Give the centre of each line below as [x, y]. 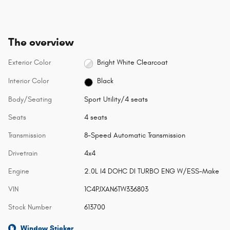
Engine [19, 171]
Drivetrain [23, 154]
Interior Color [28, 81]
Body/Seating [30, 100]
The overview [41, 42]
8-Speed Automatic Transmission [135, 136]
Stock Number [30, 207]
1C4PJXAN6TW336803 [116, 189]
